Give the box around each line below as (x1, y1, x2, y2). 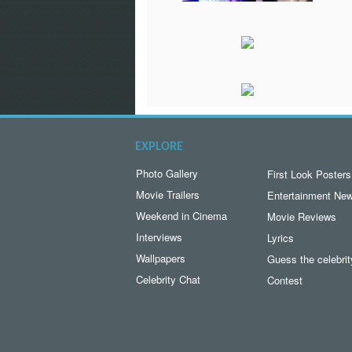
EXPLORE (135, 141, 183, 154)
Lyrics (266, 230, 294, 246)
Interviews (136, 229, 182, 245)
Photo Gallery (136, 166, 198, 181)
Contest (266, 273, 302, 288)
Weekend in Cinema (136, 208, 227, 224)
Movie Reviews (266, 209, 336, 225)
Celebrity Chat (136, 272, 200, 288)
